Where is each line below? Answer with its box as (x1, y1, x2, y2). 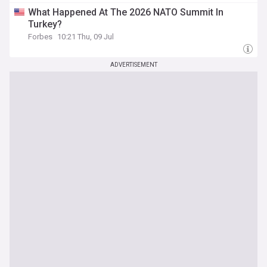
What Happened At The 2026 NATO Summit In (28, 7, 223, 18)
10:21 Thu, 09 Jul (57, 32, 114, 41)
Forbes (28, 32, 52, 41)
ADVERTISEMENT (110, 61, 157, 68)
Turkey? (28, 18, 62, 30)
